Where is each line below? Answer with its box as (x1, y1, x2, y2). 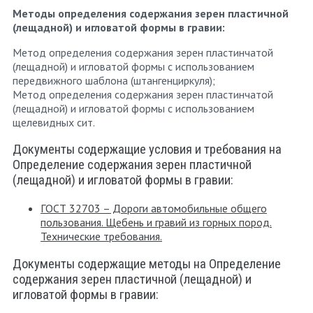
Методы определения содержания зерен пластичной (13, 6, 289, 20)
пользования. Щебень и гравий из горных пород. (41, 215, 272, 230)
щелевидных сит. (13, 115, 95, 129)
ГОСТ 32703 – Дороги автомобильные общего (41, 201, 267, 216)
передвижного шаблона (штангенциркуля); (13, 73, 215, 87)
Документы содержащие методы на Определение (13, 256, 281, 272)
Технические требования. (41, 229, 162, 244)
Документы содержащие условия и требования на (13, 142, 282, 158)
